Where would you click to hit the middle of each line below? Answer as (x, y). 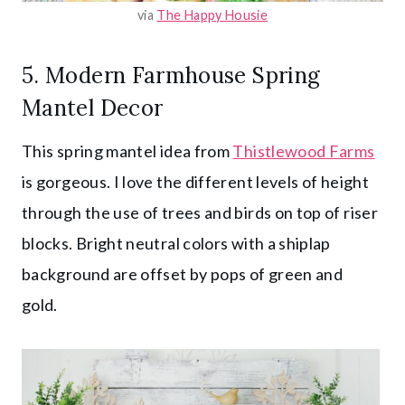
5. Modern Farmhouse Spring (171, 75)
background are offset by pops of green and (183, 273)
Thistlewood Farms (304, 151)
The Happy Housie (212, 14)
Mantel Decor (93, 108)
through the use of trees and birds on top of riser (200, 212)
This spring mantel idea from (127, 151)
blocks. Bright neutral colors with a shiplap (176, 243)
